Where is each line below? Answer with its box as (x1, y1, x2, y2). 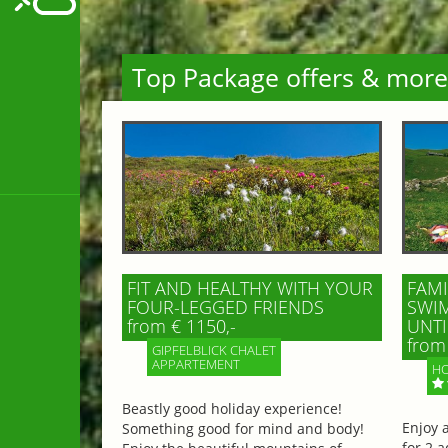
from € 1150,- (127, 314, 236, 339)
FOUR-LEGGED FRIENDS (127, 295, 324, 320)
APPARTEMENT (152, 355, 240, 374)
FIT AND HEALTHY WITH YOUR (127, 276, 373, 301)
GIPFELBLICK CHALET (152, 341, 276, 360)
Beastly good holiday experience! (122, 399, 342, 419)
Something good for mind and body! (122, 419, 364, 439)
